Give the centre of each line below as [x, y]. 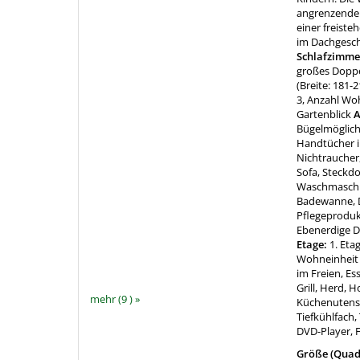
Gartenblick [324, 115]
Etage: [313, 245]
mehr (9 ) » [115, 299]
